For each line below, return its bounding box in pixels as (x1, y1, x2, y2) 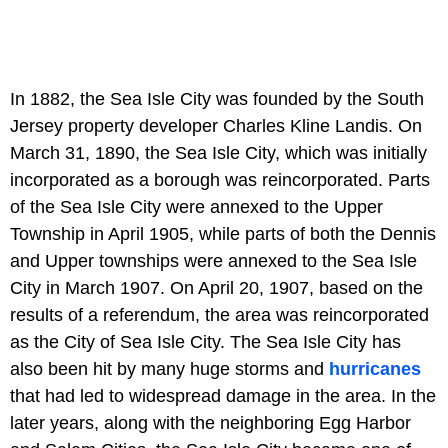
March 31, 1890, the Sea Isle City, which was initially (10, 143, 427, 164)
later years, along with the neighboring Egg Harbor (10, 413, 411, 434)
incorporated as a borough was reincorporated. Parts (10, 170, 430, 191)
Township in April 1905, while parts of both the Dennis (10, 224, 436, 245)
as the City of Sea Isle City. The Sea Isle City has (10, 332, 401, 353)
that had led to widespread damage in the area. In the (10, 386, 436, 407)
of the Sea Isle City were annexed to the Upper (10, 197, 383, 218)
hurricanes (329, 359, 421, 380)
